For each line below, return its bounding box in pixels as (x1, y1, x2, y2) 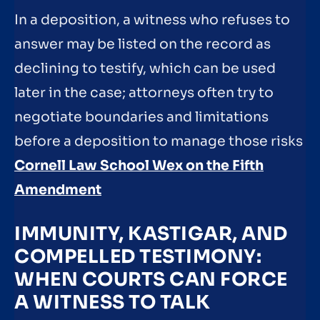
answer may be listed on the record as (14, 36, 271, 54)
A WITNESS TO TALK (14, 290, 211, 314)
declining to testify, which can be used (14, 60, 276, 78)
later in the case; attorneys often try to (14, 84, 274, 102)
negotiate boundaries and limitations (14, 109, 269, 126)
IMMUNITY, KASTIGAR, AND (14, 221, 288, 246)
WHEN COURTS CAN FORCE (14, 267, 288, 291)
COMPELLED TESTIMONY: (14, 244, 261, 269)
